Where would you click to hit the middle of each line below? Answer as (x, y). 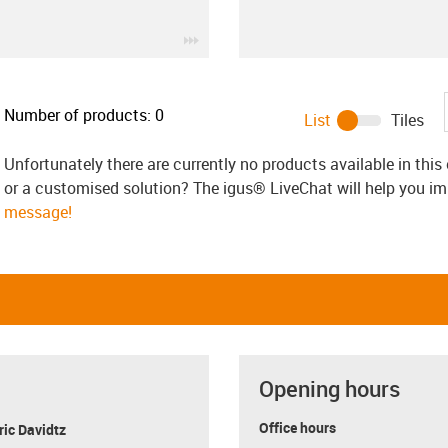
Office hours (297, 427)
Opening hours (329, 388)
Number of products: (77, 114)
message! (38, 211)
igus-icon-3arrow (251, 37)
